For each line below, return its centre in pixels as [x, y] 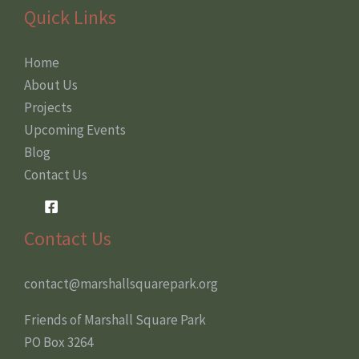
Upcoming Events [75, 129]
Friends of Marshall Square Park [115, 319]
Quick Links [70, 17]
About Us [51, 85]
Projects [48, 107]
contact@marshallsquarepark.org [121, 283]
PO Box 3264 [58, 342]
